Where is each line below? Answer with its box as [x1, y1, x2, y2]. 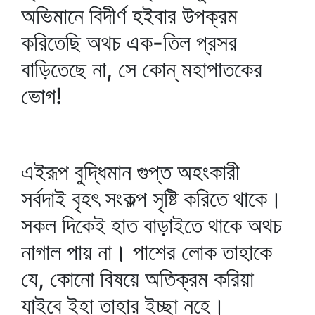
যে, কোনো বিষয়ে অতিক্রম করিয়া [21, 265, 254, 292]
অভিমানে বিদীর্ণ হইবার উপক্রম [21, 2, 238, 30]
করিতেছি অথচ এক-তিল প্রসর [21, 29, 237, 56]
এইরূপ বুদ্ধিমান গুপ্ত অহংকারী [21, 158, 240, 186]
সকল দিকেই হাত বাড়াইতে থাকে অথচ [21, 212, 282, 239]
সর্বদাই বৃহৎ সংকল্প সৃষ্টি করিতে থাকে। [21, 185, 283, 212]
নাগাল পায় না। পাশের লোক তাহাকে [21, 238, 272, 266]
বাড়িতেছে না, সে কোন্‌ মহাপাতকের [21, 56, 262, 83]
